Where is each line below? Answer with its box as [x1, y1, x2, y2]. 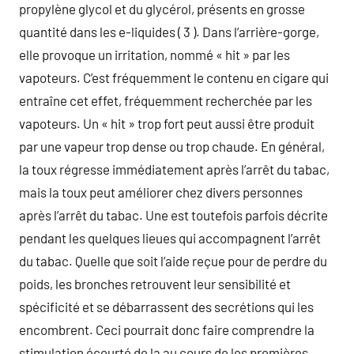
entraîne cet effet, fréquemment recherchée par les [19, 92, 312, 108]
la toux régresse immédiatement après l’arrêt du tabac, [19, 160, 330, 177]
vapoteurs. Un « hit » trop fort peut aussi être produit [19, 115, 314, 131]
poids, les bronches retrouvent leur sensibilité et [19, 275, 291, 292]
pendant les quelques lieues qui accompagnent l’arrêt [19, 229, 321, 246]
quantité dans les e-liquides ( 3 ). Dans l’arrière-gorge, [19, 23, 319, 40]
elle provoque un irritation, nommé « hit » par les [19, 46, 290, 62]
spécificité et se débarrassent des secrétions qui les [19, 298, 314, 314]
